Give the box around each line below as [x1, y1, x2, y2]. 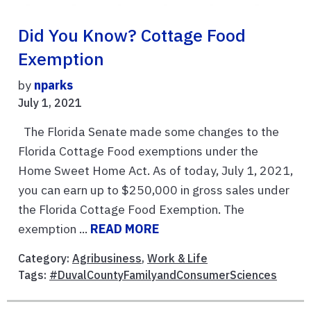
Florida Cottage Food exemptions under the [18, 142, 258, 159]
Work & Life [147, 251, 208, 265]
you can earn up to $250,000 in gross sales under [18, 181, 289, 198]
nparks [34, 76, 73, 93]
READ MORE [90, 220, 159, 237]
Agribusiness [72, 251, 142, 265]
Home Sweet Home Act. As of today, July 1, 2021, [18, 162, 293, 178]
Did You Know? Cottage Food [18, 24, 246, 47]
